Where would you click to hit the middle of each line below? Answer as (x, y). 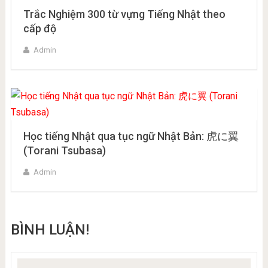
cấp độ (39, 29)
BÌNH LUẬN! (50, 230)
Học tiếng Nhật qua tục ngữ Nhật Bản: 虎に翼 (131, 136)
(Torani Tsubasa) (64, 151)
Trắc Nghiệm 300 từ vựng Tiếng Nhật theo (124, 14)
